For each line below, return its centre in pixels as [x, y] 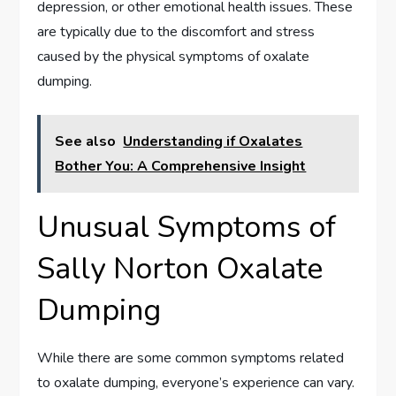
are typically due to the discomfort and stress [176, 32]
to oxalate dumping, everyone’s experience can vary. [196, 383]
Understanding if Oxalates [213, 142]
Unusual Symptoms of [187, 228]
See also [86, 142]
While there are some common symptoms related [191, 358]
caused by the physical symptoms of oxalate [174, 57]
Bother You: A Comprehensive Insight [181, 167]
